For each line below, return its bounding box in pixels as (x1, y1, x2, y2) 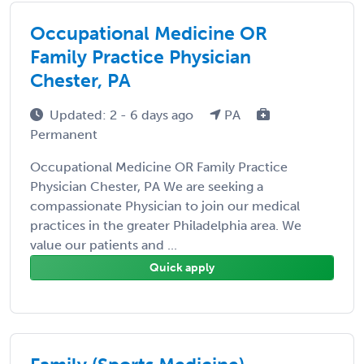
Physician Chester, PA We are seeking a (30, 178, 263, 194)
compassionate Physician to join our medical (30, 197, 300, 214)
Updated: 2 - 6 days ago (50, 106, 197, 123)
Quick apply (149, 260, 214, 275)
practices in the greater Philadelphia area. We (30, 217, 301, 233)
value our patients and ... (30, 236, 177, 253)
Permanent (30, 126, 97, 142)
